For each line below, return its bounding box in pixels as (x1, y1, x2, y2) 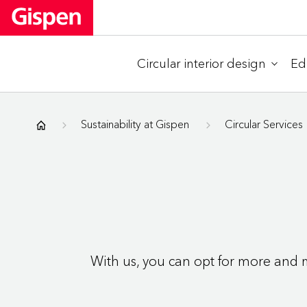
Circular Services (225, 116, 304, 131)
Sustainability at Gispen (81, 116, 190, 131)
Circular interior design (137, 56, 266, 71)
